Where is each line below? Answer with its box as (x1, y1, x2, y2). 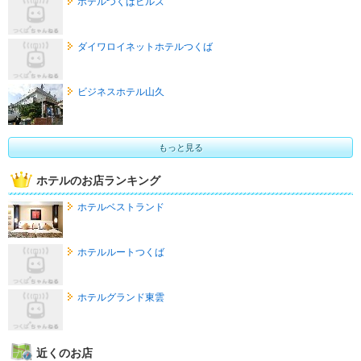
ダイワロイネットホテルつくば (77, 40, 213, 52)
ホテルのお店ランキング (36, 173, 160, 187)
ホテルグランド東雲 (77, 291, 164, 303)
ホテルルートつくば (77, 246, 164, 258)
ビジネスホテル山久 (77, 85, 164, 98)
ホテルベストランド (77, 201, 164, 213)
